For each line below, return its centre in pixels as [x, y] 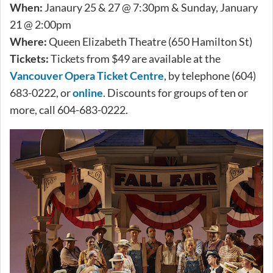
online [88, 92]
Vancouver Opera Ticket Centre [87, 75]
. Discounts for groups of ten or [175, 92]
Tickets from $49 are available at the [135, 58]
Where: [28, 41]
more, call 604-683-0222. [69, 109]
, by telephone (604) [210, 75]
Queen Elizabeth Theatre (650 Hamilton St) [150, 41]
